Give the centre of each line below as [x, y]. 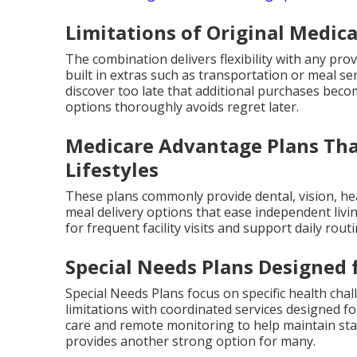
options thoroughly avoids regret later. [182, 107]
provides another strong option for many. [190, 341]
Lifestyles [112, 169]
